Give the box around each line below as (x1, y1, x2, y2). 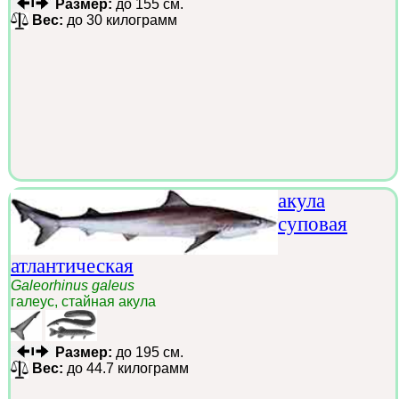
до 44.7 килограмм (63, 360, 189, 376)
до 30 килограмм (63, 12, 177, 28)
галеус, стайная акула (11, 293, 156, 309)
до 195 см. (116, 344, 183, 360)
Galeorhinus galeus (11, 277, 134, 293)
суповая (278, 212, 347, 235)
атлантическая (11, 254, 134, 277)
